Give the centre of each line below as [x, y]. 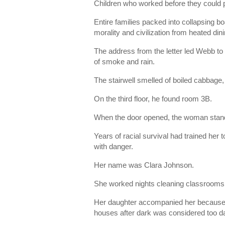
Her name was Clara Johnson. [144, 165]
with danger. [114, 146]
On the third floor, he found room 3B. [153, 99]
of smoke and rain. [124, 62]
